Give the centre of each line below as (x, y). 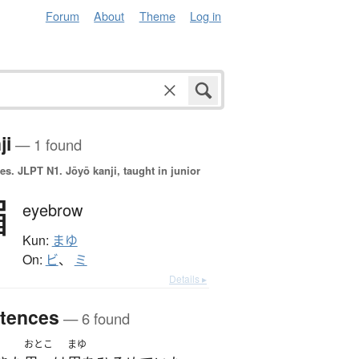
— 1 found (46, 145)
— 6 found (94, 319)
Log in (206, 16)
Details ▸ (188, 279)
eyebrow (52, 210)
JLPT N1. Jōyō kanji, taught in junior (107, 171)
